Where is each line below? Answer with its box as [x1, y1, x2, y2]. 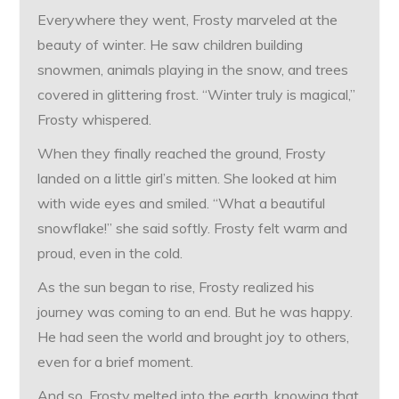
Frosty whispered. [37, 110, 152, 129]
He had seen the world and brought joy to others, [37, 328, 350, 346]
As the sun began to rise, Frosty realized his [37, 278, 315, 297]
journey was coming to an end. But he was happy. [37, 303, 354, 322]
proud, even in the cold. [37, 244, 183, 263]
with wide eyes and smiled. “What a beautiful [37, 194, 326, 213]
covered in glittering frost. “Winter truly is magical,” [37, 85, 356, 104]
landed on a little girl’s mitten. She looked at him [37, 169, 338, 188]
